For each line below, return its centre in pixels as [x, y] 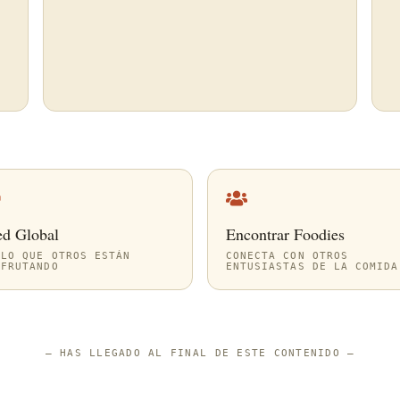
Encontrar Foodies [285, 234]
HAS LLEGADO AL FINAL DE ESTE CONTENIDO [200, 353]
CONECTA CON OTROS [287, 255]
